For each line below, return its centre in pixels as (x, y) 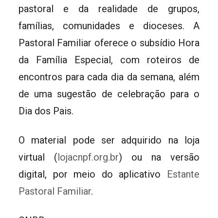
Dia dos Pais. (46, 111)
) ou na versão (159, 157)
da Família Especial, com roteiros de (109, 60)
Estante (183, 174)
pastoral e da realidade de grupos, (109, 9)
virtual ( (38, 157)
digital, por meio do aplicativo (93, 174)
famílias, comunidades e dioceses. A (109, 26)
